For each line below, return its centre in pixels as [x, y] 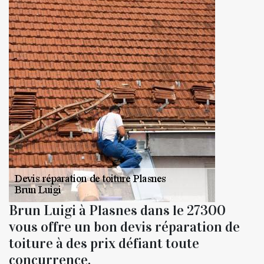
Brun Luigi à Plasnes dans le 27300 [117, 210]
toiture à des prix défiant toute [104, 243]
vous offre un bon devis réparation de [124, 227]
